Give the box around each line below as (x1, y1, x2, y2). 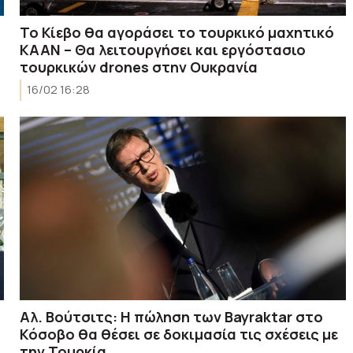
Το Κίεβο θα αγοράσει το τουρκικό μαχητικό (20, 22, 335, 42)
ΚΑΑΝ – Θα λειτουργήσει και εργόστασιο (20, 39, 307, 59)
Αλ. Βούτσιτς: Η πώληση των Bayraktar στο (20, 307, 324, 326)
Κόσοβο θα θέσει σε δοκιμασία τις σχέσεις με (20, 324, 339, 344)
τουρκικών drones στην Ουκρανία (20, 57, 258, 76)
